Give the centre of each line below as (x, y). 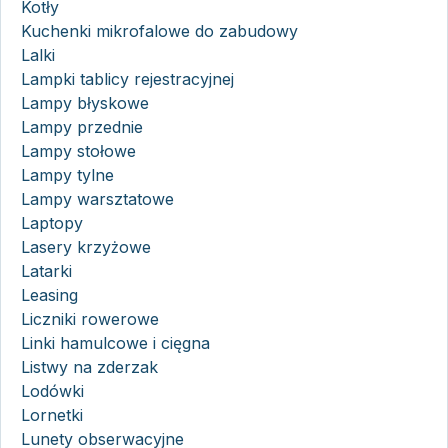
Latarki (46, 270)
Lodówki (52, 390)
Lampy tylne (67, 174)
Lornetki (52, 414)
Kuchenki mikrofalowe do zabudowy (159, 30)
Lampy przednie (82, 126)
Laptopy (52, 222)
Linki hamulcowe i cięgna (115, 342)
